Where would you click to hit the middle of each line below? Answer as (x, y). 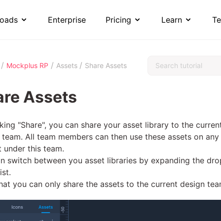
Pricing (118, 20)
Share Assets (106, 65)
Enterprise (67, 20)
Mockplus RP (27, 65)
